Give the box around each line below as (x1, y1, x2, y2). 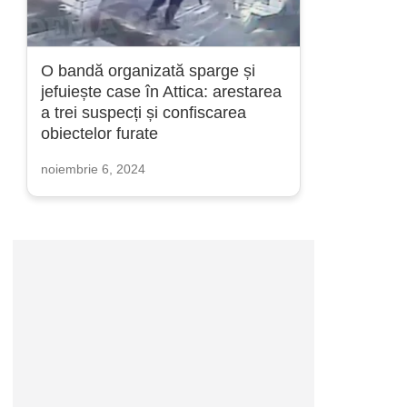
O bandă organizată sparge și (41, 62, 255, 80)
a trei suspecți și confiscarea (41, 104, 246, 122)
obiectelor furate (41, 124, 158, 143)
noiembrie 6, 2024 (41, 162, 145, 176)
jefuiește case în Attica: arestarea (41, 83, 282, 101)
